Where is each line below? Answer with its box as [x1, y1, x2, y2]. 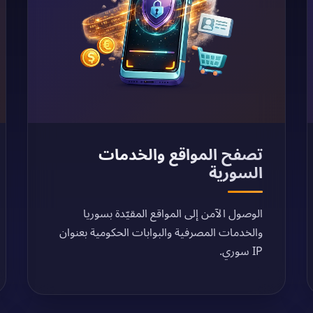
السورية [208, 161, 263, 183]
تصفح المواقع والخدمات [98, 143, 263, 165]
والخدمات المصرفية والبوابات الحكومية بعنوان [59, 224, 263, 240]
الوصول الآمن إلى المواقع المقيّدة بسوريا [82, 205, 263, 221]
